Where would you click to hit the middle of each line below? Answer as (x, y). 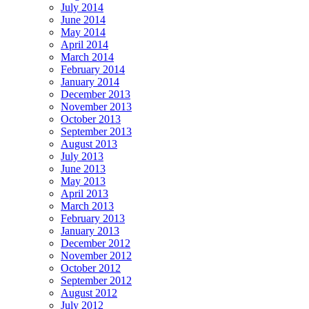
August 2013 (89, 143)
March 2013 (87, 206)
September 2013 (96, 131)
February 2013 (93, 218)
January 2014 (90, 81)
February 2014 (93, 69)
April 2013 (84, 193)
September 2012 (96, 280)
